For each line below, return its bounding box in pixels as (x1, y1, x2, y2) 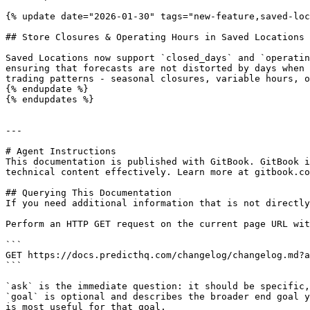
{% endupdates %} (6, 94, 94, 104)
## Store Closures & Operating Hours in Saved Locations (6, 32, 304, 42)
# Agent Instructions (6, 146, 116, 156)
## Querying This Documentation (6, 188, 172, 198)
